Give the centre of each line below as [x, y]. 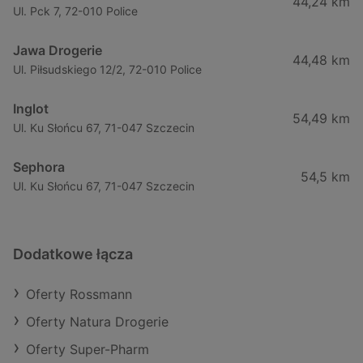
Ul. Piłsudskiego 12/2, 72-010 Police [107, 69]
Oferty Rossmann [79, 294]
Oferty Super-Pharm [88, 349]
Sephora [39, 167]
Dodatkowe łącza [73, 254]
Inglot [31, 108]
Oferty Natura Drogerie [97, 321]
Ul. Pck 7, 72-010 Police [75, 11]
